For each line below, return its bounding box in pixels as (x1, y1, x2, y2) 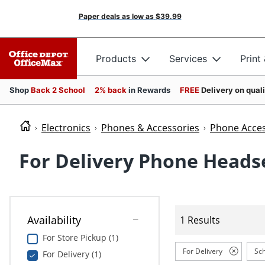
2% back (95, 85, 128, 95)
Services (169, 52, 207, 64)
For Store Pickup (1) (42, 232, 118, 244)
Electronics (41, 121, 91, 134)
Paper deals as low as (78, 12, 154, 21)
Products (96, 52, 136, 64)
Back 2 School (31, 85, 85, 95)
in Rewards (128, 85, 170, 95)
